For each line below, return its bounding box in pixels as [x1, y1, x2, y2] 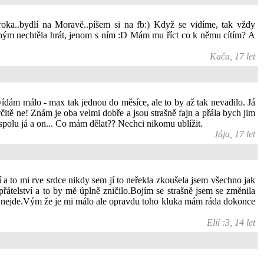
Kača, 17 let [210, 51, 255, 61]
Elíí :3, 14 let [207, 217, 255, 227]
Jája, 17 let [214, 129, 255, 139]
